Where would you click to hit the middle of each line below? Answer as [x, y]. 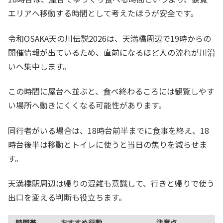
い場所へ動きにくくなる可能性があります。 [87, 105]
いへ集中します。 [39, 66]
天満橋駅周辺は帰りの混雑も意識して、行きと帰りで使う [111, 183]
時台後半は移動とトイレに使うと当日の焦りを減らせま [108, 144]
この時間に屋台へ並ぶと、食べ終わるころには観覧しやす [111, 91]
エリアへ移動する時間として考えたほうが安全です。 [103, 13]
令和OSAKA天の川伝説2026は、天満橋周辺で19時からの [110, 38]
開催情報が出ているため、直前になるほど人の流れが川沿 [111, 52]
